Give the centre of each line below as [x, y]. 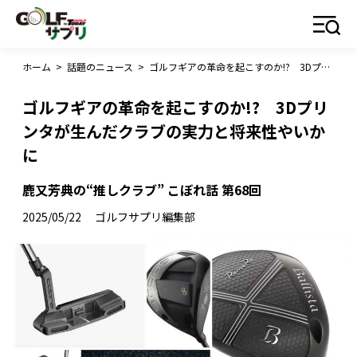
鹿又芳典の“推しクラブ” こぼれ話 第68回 [142, 190]
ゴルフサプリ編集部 [145, 217]
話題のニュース [100, 67]
